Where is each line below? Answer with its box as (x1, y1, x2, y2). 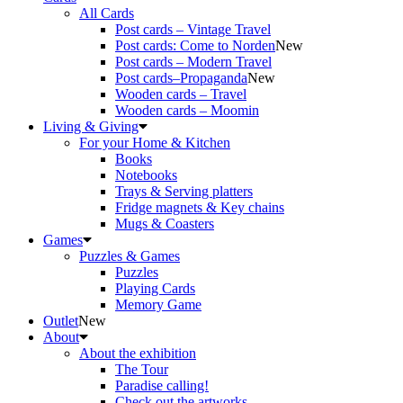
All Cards (79, 5, 134, 21)
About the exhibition (79, 345, 196, 361)
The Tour (115, 362, 168, 377)
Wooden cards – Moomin (115, 103, 259, 118)
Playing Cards (115, 281, 195, 296)
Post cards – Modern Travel (115, 54, 272, 69)
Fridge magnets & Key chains (115, 200, 284, 215)
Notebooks (115, 167, 177, 183)
